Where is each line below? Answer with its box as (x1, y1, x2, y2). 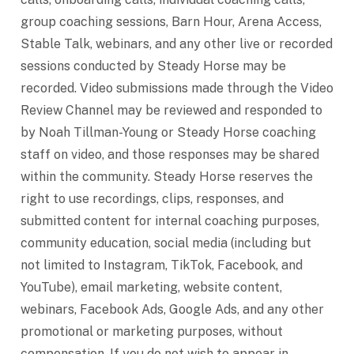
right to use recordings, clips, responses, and (21, 191, 284, 206)
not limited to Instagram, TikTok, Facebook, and (21, 258, 303, 273)
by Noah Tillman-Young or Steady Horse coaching (21, 125, 316, 140)
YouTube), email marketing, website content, (21, 280, 282, 295)
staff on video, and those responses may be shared (21, 147, 319, 162)
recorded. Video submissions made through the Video (21, 81, 333, 96)
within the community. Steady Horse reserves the (21, 169, 313, 184)
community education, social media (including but (21, 235, 311, 250)
